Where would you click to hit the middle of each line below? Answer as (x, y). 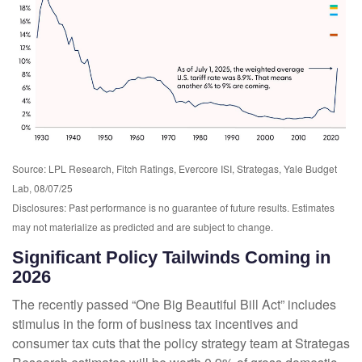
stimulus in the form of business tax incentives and (155, 324)
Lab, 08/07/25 (42, 188)
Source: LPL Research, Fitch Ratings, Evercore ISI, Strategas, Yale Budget (175, 169)
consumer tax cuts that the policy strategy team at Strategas (181, 343)
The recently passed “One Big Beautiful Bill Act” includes (174, 305)
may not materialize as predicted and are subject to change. (143, 227)
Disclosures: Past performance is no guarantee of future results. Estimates (173, 208)
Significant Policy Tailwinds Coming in (171, 258)
